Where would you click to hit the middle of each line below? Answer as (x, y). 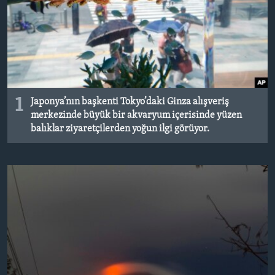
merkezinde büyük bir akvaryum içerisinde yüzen (136, 116)
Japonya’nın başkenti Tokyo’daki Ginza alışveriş (130, 102)
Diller (34, 68)
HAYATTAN (44, 12)
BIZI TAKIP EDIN (39, 10)
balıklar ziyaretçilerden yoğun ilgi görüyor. (120, 129)
